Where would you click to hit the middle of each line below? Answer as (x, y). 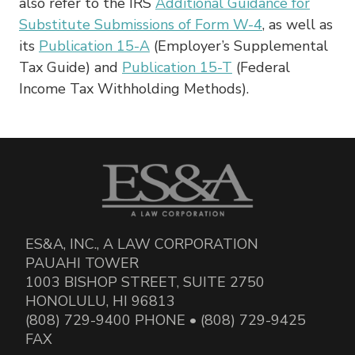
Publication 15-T (177, 67)
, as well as (298, 24)
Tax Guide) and (71, 67)
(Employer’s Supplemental (239, 46)
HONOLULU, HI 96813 (100, 301)
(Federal (261, 67)
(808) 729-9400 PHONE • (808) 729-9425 (166, 320)
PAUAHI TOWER (82, 263)
